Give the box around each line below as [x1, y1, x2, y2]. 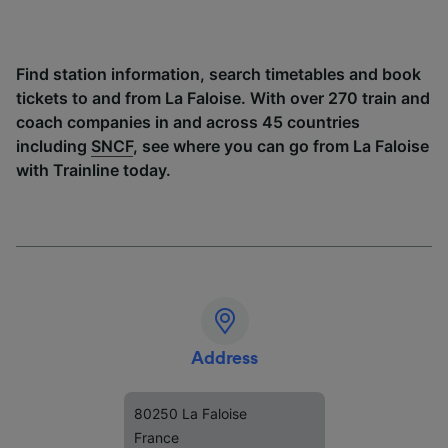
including [16, 136, 91, 156]
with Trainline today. [16, 160, 171, 180]
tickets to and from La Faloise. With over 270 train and [16, 88, 430, 108]
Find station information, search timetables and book [16, 64, 421, 84]
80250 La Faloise [134, 405, 247, 422]
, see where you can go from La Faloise [133, 136, 429, 156]
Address [191, 349, 258, 367]
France [134, 429, 179, 446]
